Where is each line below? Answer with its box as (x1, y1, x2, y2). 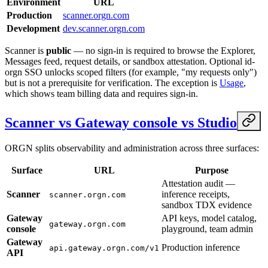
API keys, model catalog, (162, 213, 257, 224)
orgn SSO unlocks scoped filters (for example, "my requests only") (5, 67, 257, 78)
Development (7, 23, 60, 34)
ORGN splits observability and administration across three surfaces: (5, 143, 259, 154)
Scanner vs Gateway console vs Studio (5, 115, 237, 131)
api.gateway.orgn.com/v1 (49, 243, 159, 253)
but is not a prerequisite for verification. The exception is (5, 78, 220, 89)
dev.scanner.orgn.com (63, 23, 145, 34)
